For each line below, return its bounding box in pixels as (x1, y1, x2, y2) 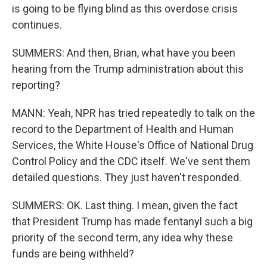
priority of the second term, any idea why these (12, 231, 233, 244)
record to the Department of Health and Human (12, 122, 234, 135)
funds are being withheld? (12, 247, 134, 260)
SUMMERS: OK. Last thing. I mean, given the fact (12, 198, 238, 212)
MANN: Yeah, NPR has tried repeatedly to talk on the (12, 106, 255, 119)
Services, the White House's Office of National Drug (12, 138, 253, 151)
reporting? (12, 78, 60, 91)
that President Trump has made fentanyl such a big (12, 215, 253, 228)
